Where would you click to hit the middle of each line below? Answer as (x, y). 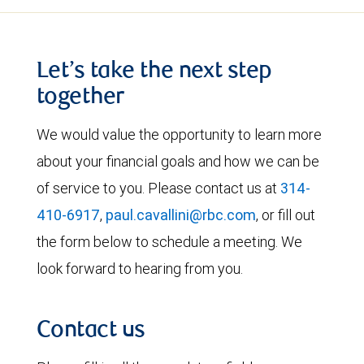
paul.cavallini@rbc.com (181, 215)
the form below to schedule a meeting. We (169, 242)
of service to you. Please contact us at (158, 188)
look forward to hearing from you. (140, 269)
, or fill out (286, 215)
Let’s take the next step (154, 72)
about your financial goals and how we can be (178, 161)
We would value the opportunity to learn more (179, 134)
